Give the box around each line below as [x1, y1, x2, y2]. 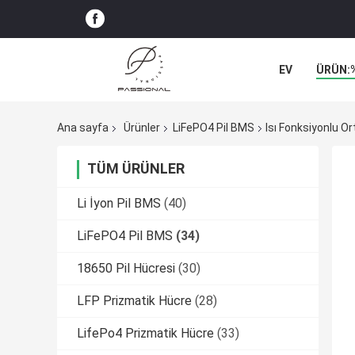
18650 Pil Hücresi [77, 261, 175, 277]
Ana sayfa [57, 121, 109, 135]
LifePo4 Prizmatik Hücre [77, 326, 214, 342]
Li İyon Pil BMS [77, 196, 161, 212]
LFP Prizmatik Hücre [77, 293, 192, 309]
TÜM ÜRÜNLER [87, 160, 185, 177]
